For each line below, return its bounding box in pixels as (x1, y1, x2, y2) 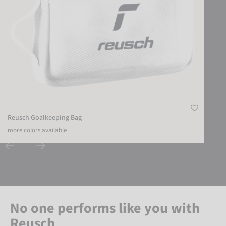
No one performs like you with (10, 198, 200, 218)
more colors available (8, 125, 67, 135)
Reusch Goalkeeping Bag (8, 112, 82, 123)
